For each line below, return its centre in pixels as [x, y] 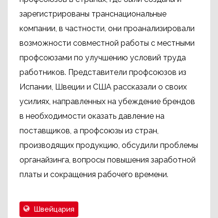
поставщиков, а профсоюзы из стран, [89, 131]
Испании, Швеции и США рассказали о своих [103, 87]
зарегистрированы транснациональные [93, 14]
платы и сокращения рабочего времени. [94, 174]
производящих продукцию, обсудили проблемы [109, 145]
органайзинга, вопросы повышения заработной [108, 160]
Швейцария [54, 209]
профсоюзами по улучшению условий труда [103, 58]
